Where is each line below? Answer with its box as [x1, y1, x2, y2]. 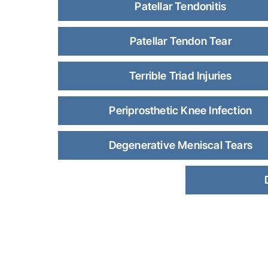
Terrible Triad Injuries [129, 69, 232, 82]
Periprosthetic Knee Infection [109, 104, 252, 117]
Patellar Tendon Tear [129, 35, 232, 47]
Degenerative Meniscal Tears [108, 139, 253, 151]
